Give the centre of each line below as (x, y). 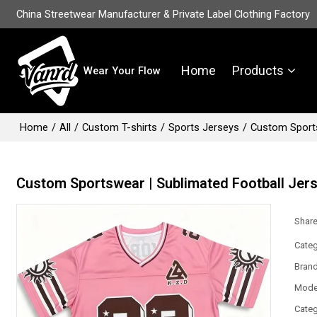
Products (258, 70)
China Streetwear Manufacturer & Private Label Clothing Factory (163, 14)
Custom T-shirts (120, 127)
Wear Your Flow (122, 71)
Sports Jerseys (204, 127)
